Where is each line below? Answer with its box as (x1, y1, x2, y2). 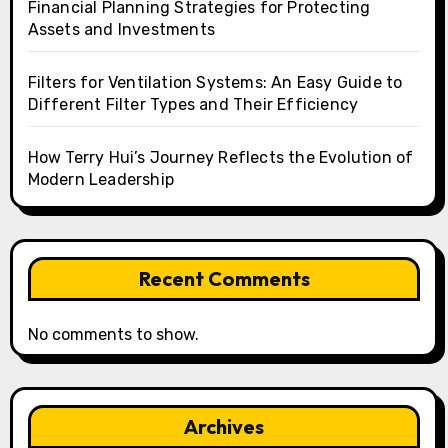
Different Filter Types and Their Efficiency (27, 94, 359, 114)
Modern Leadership (27, 169, 174, 189)
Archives (184, 413, 264, 439)
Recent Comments (138, 265, 310, 291)
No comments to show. (27, 324, 199, 344)
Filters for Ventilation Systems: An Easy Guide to (27, 72, 403, 92)
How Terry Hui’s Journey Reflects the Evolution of (27, 147, 414, 167)
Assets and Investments (27, 19, 215, 39)
